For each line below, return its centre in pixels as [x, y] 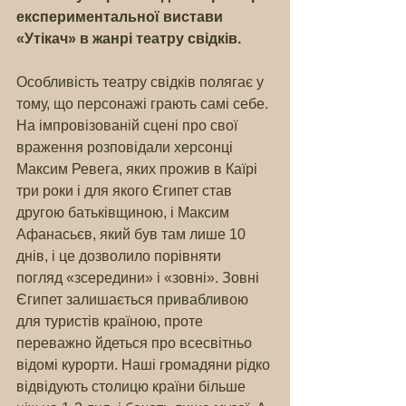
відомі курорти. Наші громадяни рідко [145, 365]
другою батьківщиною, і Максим [125, 213]
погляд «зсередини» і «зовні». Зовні [140, 278]
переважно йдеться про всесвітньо [136, 343]
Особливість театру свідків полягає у [142, 82]
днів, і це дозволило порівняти [121, 256]
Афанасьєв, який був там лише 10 [133, 234]
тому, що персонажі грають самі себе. [144, 104]
